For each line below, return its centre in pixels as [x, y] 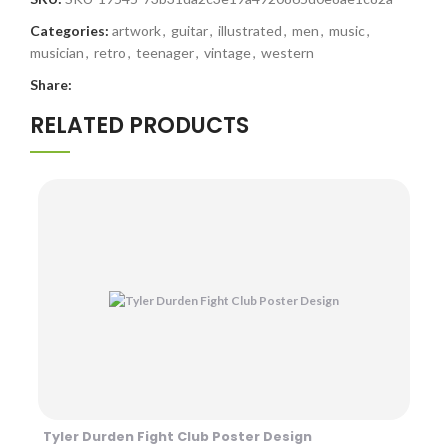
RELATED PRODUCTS [139, 125]
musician [57, 52]
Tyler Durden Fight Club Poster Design [177, 437]
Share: [51, 84]
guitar [189, 30]
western [287, 52]
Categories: [69, 30]
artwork [136, 30]
